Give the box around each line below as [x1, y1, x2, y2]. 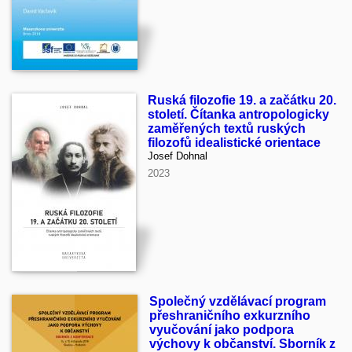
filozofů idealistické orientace [148, 136, 321, 150]
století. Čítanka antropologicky [148, 108, 329, 122]
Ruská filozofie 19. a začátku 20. [148, 93, 336, 108]
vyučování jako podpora [149, 323, 294, 337]
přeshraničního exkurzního [149, 309, 310, 323]
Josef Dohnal [148, 150, 207, 163]
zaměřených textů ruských [148, 122, 306, 136]
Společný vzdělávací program [149, 295, 326, 309]
